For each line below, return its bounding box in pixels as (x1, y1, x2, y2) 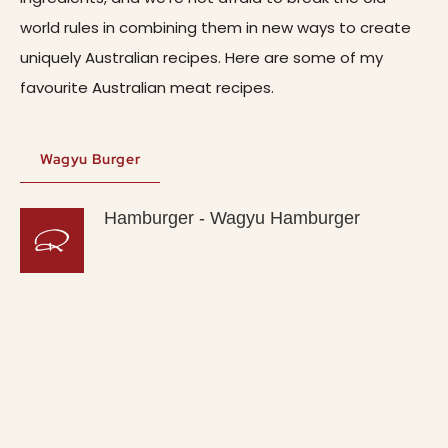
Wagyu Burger (40, 150, 141, 169)
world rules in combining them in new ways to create (20, 17, 411, 39)
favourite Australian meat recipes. (20, 77, 274, 99)
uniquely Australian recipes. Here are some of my (20, 47, 383, 69)
